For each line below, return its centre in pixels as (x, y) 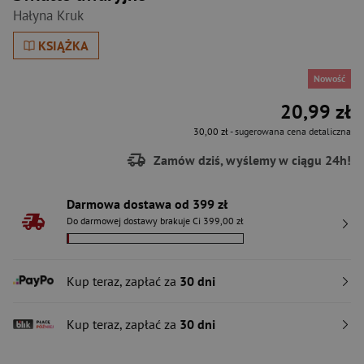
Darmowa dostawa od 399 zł (147, 204)
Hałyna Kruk (48, 15)
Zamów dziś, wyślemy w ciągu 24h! (251, 160)
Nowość (329, 78)
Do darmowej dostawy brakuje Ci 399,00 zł (155, 221)
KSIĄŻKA (64, 45)
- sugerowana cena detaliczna (290, 131)
